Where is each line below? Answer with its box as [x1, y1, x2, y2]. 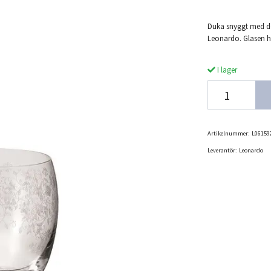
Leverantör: [207, 146, 237, 155]
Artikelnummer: [207, 129, 250, 138]
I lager [215, 65, 237, 75]
